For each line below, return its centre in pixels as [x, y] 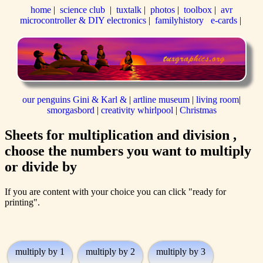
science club [82, 10]
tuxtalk [129, 10]
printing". [22, 203]
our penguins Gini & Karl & [76, 100]
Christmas [198, 110]
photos [163, 10]
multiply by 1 [40, 252]
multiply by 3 [181, 252]
